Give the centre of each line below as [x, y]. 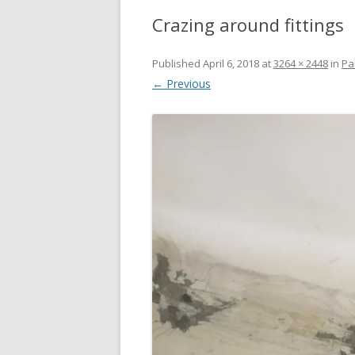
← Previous [181, 84]
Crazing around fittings [248, 25]
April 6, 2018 [231, 63]
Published [177, 63]
